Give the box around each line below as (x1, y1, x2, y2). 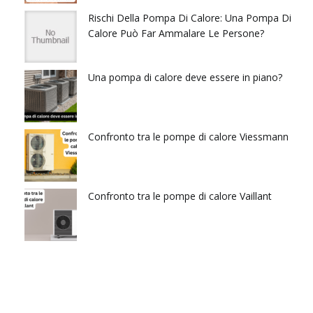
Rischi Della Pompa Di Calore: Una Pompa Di (88, 10, 291, 24)
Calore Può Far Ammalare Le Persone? (88, 26, 264, 40)
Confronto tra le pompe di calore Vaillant (88, 189, 272, 203)
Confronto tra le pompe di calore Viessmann (88, 129, 289, 143)
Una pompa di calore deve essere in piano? (88, 70, 282, 84)
